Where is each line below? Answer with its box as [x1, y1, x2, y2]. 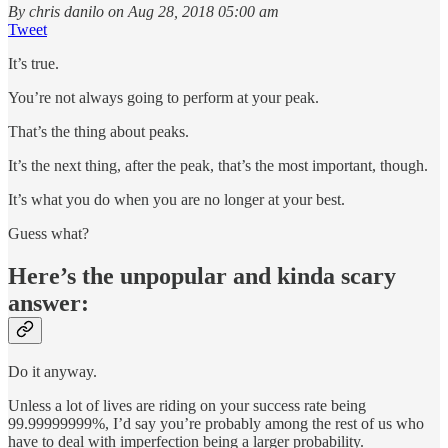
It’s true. [8, 54, 59, 72]
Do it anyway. [8, 363, 97, 381]
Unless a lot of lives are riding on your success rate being [8, 397, 366, 415]
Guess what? [8, 224, 89, 242]
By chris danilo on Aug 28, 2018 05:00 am [8, 2, 279, 20]
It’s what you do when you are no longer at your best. [8, 190, 345, 208]
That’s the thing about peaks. [8, 122, 189, 140]
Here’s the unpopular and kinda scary [8, 262, 396, 289]
